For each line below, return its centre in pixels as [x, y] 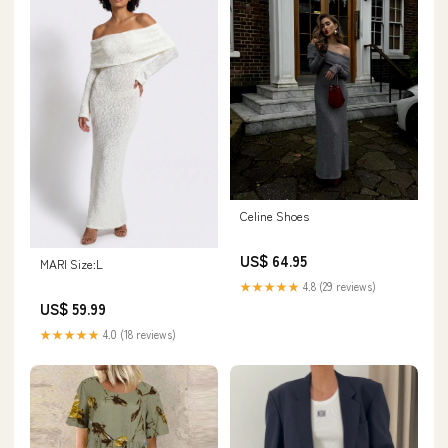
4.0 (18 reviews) [138, 333]
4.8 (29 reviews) [338, 286]
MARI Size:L [71, 263]
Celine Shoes [274, 216]
